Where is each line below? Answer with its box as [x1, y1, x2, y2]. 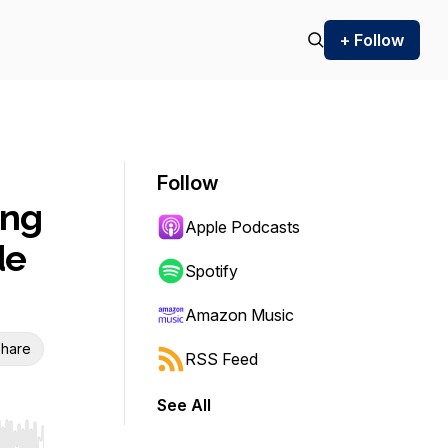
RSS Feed [185, 349, 258, 369]
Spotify [185, 261, 238, 281]
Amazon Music [185, 305, 294, 325]
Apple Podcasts [185, 217, 300, 237]
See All [157, 395, 211, 415]
